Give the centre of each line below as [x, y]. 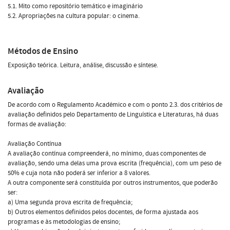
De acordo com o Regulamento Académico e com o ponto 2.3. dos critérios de [115, 104]
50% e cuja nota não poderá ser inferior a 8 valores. [79, 173]
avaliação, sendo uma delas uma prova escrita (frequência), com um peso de [114, 163]
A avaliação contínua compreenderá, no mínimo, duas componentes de [107, 153]
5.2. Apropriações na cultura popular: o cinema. [74, 16]
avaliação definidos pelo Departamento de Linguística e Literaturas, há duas [113, 114]
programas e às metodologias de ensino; [64, 222]
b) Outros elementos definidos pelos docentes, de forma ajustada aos [103, 212]
